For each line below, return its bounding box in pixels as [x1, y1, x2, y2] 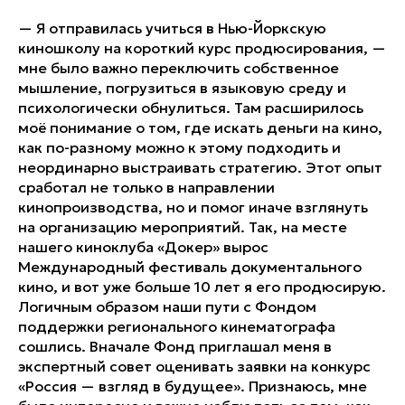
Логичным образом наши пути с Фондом [18, 297, 316, 316]
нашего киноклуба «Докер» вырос [18, 237, 268, 256]
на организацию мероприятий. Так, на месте [18, 217, 347, 236]
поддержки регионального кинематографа [18, 316, 335, 335]
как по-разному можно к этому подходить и [18, 137, 341, 156]
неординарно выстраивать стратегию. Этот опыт [18, 157, 382, 176]
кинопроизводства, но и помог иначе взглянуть [18, 197, 368, 216]
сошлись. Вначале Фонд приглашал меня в [18, 336, 332, 355]
